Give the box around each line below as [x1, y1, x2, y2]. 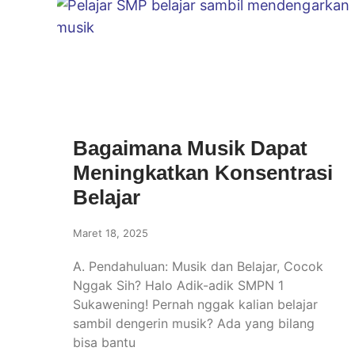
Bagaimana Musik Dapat [73, 136, 307, 161]
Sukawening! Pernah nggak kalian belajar [73, 296, 318, 313]
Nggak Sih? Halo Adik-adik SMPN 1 [73, 277, 284, 294]
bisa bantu [73, 334, 136, 351]
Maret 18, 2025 [73, 227, 148, 240]
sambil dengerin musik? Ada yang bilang [73, 315, 315, 332]
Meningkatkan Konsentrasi [73, 161, 333, 185]
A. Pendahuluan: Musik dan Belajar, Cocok [73, 258, 323, 275]
